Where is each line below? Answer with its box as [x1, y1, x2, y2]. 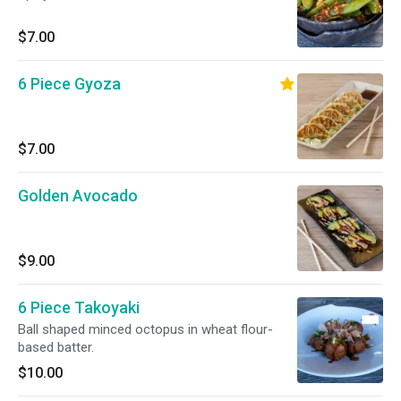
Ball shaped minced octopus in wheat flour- [18, 321, 273, 337]
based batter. [18, 339, 94, 355]
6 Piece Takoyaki [18, 298, 140, 317]
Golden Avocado [18, 186, 138, 205]
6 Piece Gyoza [18, 74, 121, 93]
